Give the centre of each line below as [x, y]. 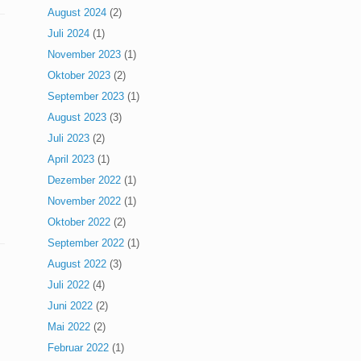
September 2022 [86, 243]
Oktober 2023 [79, 76]
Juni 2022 [71, 306]
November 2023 [85, 55]
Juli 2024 [69, 34]
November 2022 [85, 201]
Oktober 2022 [79, 222]
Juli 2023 [69, 139]
